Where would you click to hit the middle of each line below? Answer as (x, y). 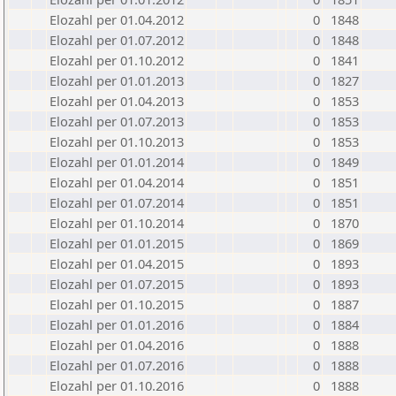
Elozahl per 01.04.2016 (117, 345)
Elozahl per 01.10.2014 (117, 223)
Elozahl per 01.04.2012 (117, 19)
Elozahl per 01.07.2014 (117, 202)
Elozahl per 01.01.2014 (117, 162)
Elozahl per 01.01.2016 (117, 324)
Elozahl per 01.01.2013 (117, 80)
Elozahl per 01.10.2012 (117, 60)
